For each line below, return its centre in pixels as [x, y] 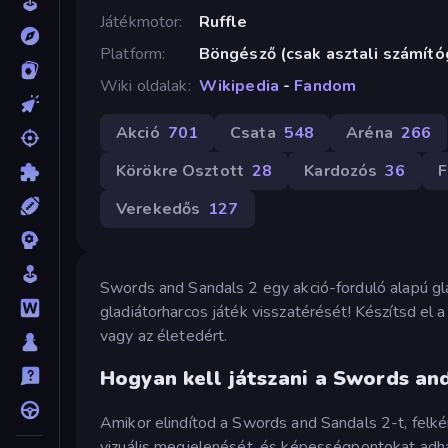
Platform [131, 53]
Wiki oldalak [144, 85]
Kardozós [341, 170]
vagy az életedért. [164, 335]
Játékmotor [140, 21]
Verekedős [158, 208]
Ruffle [223, 21]
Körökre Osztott [180, 170]
